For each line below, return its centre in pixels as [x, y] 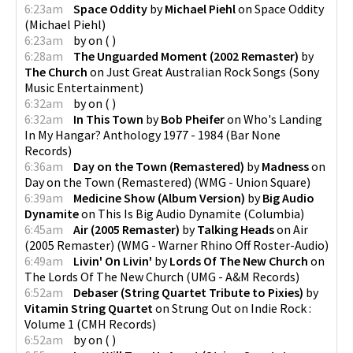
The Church [56, 71]
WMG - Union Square [253, 182]
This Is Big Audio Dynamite [169, 213]
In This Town [108, 119]
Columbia [274, 213]
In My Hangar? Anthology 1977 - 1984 [124, 134]
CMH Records [117, 323]
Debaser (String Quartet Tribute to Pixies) [188, 292]
